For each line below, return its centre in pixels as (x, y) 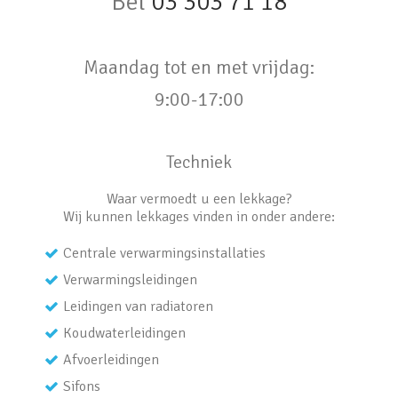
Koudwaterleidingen (124, 334)
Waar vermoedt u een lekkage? (199, 199)
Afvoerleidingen (111, 360)
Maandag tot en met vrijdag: (199, 68)
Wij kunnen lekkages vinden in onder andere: (199, 217)
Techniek (199, 163)
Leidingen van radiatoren (138, 307)
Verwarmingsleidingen (130, 280)
